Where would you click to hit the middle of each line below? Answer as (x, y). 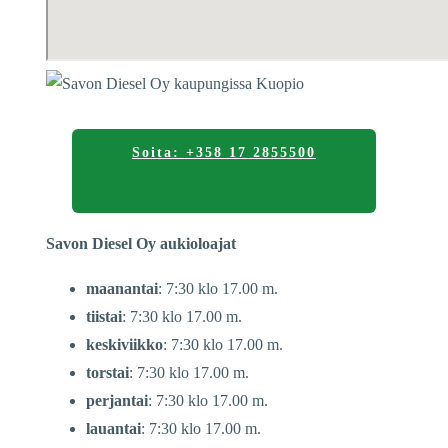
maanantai (122, 289)
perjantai (117, 401)
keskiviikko (124, 345)
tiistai (104, 317)
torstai (107, 373)
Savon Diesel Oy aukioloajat (141, 244)
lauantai (113, 429)
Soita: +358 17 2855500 (224, 152)
